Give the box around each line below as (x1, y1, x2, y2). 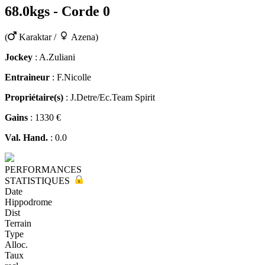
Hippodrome (5, 196, 52, 207)
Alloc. (5, 239, 28, 250)
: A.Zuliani (33, 51, 75, 62)
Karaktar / (16, 31, 61, 42)
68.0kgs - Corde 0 (5, 3, 110, 19)
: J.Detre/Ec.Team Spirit (63, 92, 155, 102)
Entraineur (5, 72, 50, 82)
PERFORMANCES (5, 164, 82, 174)
